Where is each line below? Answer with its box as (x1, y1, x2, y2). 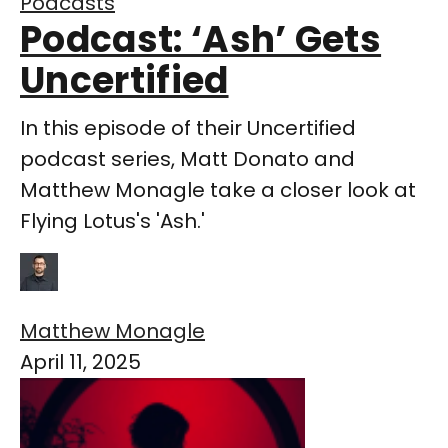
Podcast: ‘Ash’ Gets (20, 14, 382, 66)
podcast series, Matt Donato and (20, 145, 355, 174)
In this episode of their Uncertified (20, 114, 356, 143)
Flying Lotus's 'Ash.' (20, 207, 205, 236)
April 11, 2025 (20, 348, 141, 377)
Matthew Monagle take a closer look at (20, 176, 416, 205)
